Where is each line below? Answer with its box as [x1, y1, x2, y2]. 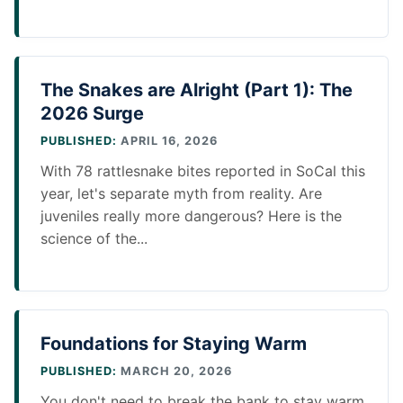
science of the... [40, 229, 148, 248]
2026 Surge [40, 103, 144, 125]
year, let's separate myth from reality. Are [40, 184, 322, 203]
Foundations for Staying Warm [40, 333, 307, 354]
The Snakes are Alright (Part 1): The [40, 79, 353, 102]
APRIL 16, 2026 [117, 134, 218, 148]
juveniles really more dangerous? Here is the [40, 207, 342, 226]
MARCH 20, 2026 [117, 364, 232, 378]
